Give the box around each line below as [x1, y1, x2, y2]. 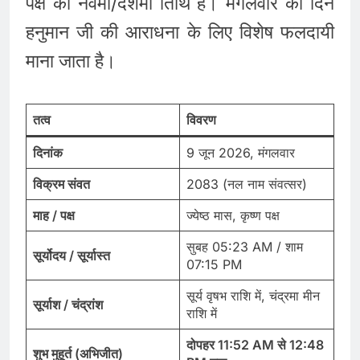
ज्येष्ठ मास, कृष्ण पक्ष [186, 207, 280, 223]
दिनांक [33, 144, 63, 161]
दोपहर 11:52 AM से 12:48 [186, 336, 324, 353]
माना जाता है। [26, 50, 117, 73]
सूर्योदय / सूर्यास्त [33, 247, 110, 264]
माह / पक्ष [33, 207, 75, 223]
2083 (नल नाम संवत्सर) [186, 175, 307, 192]
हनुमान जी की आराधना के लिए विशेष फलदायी [26, 21, 334, 44]
